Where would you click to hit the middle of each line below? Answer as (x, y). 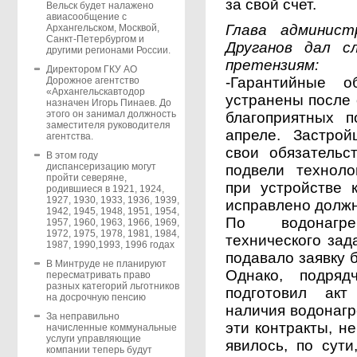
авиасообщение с (86, 17)
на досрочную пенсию (96, 298)
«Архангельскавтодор (95, 92)
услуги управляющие (93, 339)
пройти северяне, (86, 178)
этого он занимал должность (111, 114)
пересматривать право (98, 275)
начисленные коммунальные (111, 328)
